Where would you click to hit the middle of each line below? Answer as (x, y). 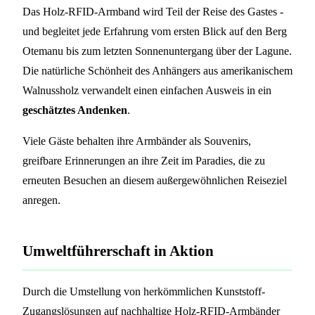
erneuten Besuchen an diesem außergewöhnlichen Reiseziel (155, 180)
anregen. (41, 200)
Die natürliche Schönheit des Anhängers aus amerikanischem (157, 70)
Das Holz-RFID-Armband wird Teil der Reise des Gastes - (153, 11)
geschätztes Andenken (75, 110)
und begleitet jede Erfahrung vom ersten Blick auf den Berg (155, 31)
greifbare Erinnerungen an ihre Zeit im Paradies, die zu (144, 160)
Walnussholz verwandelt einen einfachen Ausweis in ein (147, 90)
